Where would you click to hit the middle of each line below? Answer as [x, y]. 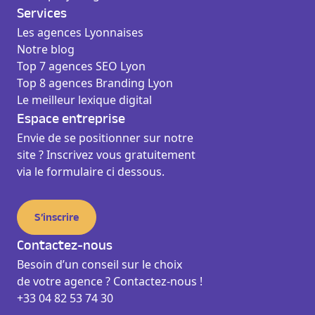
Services [42, 13]
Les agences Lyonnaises [80, 32]
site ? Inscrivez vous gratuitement [106, 155]
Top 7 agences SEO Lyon [81, 66]
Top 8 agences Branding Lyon [95, 83]
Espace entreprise [71, 119]
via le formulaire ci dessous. [91, 172]
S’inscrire [57, 217]
